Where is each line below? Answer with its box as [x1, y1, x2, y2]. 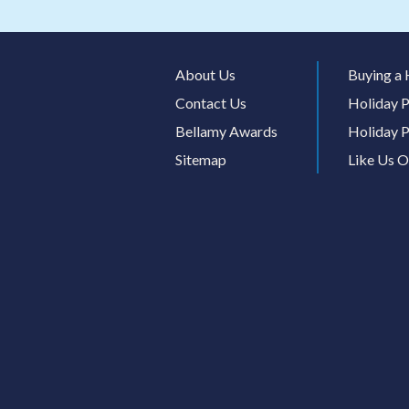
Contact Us [175, 94, 246, 112]
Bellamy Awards [175, 122, 278, 141]
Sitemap [175, 150, 226, 168]
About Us [175, 66, 236, 84]
